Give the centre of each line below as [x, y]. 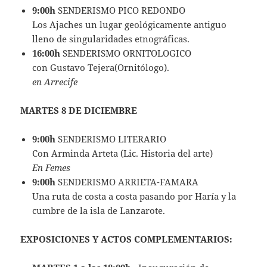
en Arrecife [55, 82]
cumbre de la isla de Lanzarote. [99, 211]
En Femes [52, 168]
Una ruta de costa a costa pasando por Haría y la [134, 196]
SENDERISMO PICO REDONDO [121, 10]
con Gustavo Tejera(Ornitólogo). [101, 68]
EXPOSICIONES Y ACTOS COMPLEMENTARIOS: [127, 239]
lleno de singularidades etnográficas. [111, 39]
